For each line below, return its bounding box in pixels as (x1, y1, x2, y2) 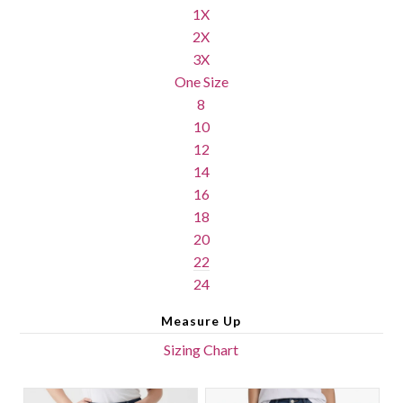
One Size (174, 73, 228, 91)
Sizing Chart (164, 341, 239, 359)
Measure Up (161, 313, 242, 329)
